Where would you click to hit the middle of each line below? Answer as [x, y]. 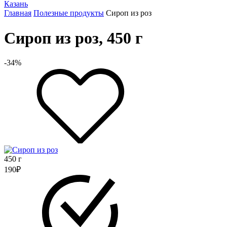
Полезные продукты [69, 13]
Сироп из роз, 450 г [73, 38]
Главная [18, 13]
